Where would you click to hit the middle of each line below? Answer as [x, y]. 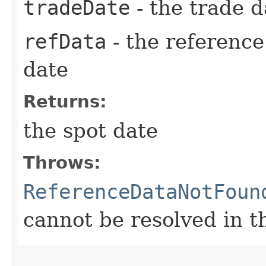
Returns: [65, 101]
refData [65, 41]
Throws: [62, 162]
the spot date [91, 130]
